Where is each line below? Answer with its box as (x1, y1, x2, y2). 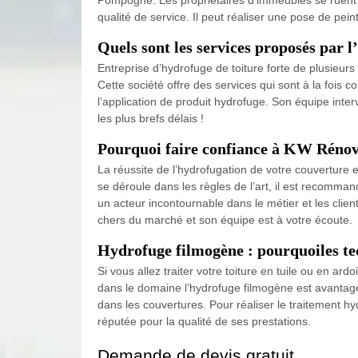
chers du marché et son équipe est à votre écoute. (97, 213, 352, 226)
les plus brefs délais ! (97, 111, 204, 125)
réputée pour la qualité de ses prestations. (97, 314, 311, 328)
